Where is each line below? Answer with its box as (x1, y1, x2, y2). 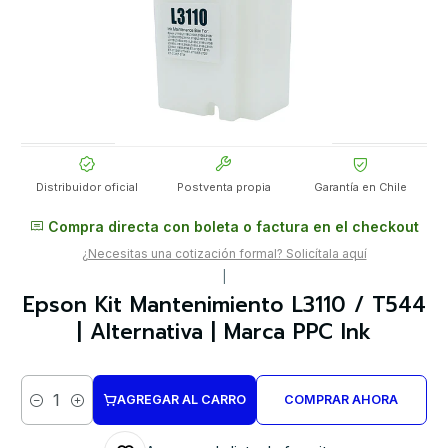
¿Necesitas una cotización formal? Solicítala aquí (81, 246, 367, 262)
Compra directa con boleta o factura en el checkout (43, 218, 419, 236)
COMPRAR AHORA (284, 392, 399, 408)
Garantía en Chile (314, 180, 408, 195)
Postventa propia (176, 180, 271, 195)
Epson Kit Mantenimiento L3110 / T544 (22, 289, 426, 322)
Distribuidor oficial (36, 180, 139, 195)
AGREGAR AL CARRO (116, 392, 246, 408)
